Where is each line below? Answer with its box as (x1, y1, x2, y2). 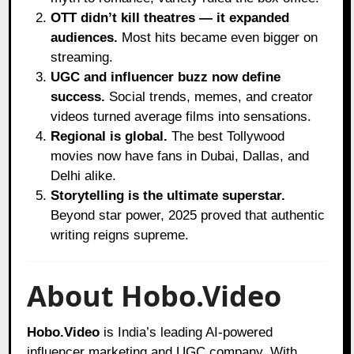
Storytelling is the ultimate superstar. (51, 187, 286, 203)
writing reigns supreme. (51, 227, 190, 243)
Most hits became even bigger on (118, 29, 318, 45)
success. (51, 88, 106, 104)
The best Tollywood (168, 128, 285, 144)
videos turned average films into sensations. (51, 108, 312, 124)
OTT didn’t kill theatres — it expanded (51, 9, 290, 25)
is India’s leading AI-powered (100, 324, 273, 340)
